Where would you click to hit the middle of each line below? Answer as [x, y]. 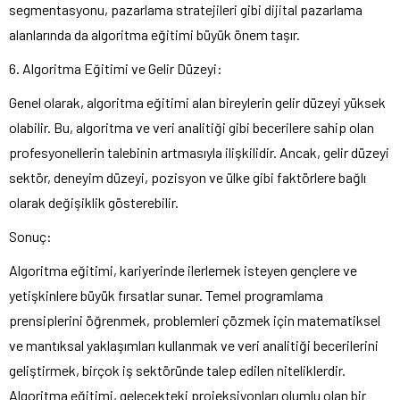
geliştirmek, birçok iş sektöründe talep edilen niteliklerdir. [177, 370]
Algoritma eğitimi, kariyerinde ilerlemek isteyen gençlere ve [183, 270]
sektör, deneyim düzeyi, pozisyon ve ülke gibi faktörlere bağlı [187, 177]
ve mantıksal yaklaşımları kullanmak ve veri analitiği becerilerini [194, 345]
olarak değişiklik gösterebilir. [94, 202]
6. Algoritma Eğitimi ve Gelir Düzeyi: [116, 68]
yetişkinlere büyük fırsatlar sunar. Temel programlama [166, 295]
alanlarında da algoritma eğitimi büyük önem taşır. [154, 34]
